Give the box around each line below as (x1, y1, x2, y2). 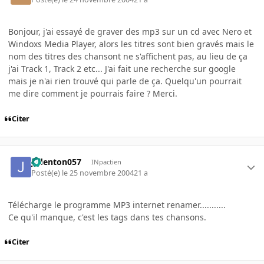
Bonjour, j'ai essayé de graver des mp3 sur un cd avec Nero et (8, 25, 252, 37)
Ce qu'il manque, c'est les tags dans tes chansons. (8, 211, 206, 223)
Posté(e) (31, 167, 62, 178)
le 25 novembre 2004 (62, 167, 134, 178)
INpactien (91, 157, 121, 167)
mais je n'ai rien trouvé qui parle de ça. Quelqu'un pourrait (8, 75, 242, 87)
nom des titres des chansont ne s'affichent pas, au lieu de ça (8, 50, 247, 62)
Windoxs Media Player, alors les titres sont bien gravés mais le (8, 38, 254, 49)
